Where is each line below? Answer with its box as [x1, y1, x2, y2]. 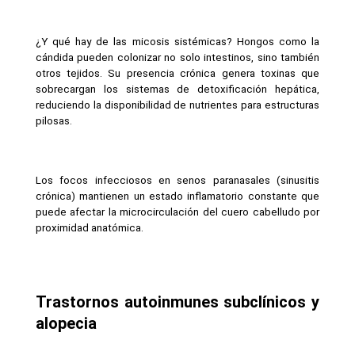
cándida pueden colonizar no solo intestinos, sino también [35, 51, 320, 63]
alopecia [35, 313, 97, 333]
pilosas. [35, 114, 72, 127]
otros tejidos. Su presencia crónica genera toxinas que [35, 67, 320, 79]
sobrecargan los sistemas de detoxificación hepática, [35, 82, 320, 95]
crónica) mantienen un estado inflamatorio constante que [35, 189, 320, 202]
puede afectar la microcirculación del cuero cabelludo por [35, 205, 320, 218]
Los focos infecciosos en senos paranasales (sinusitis [35, 174, 320, 186]
